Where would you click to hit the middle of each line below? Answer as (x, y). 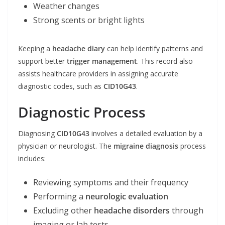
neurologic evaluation (127, 196)
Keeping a (35, 48)
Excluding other (64, 210)
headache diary (79, 48)
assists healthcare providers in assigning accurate (98, 74)
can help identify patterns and (154, 48)
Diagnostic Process (82, 112)
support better (42, 61)
